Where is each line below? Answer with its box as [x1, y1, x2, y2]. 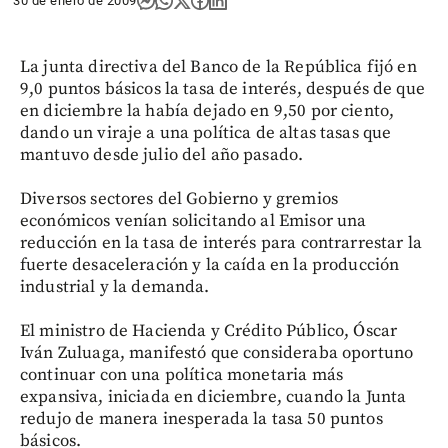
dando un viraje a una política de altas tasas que [20, 122, 392, 144]
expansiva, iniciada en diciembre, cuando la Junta [20, 386, 407, 408]
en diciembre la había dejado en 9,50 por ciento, [20, 100, 395, 122]
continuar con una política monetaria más [20, 364, 343, 386]
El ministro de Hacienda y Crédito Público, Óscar [20, 320, 398, 342]
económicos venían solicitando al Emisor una [20, 210, 367, 232]
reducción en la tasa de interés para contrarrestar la [20, 232, 422, 254]
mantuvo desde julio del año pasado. [20, 144, 304, 166]
